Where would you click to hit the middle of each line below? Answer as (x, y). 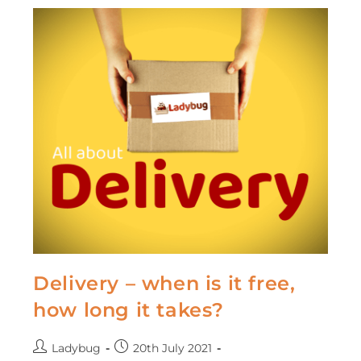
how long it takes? (129, 309)
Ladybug (77, 348)
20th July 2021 (173, 348)
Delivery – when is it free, (164, 283)
